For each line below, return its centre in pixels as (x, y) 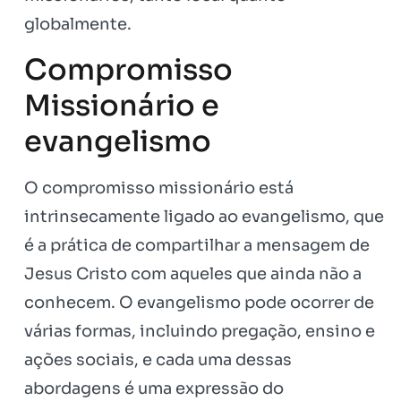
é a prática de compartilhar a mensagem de (197, 245)
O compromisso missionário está (159, 188)
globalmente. (78, 25)
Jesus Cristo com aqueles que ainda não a (193, 273)
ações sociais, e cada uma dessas (158, 359)
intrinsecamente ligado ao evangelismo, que (204, 216)
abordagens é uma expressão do (154, 388)
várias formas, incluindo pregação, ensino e (200, 331)
